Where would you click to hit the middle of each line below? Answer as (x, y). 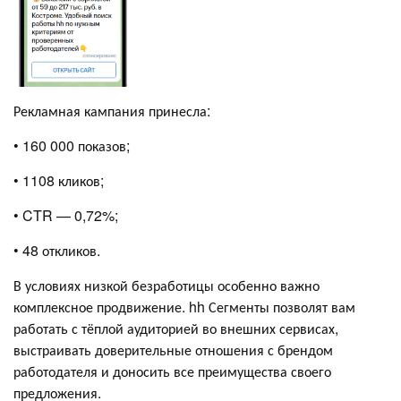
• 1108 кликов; (59, 181)
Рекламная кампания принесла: (112, 111)
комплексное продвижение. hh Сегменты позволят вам (184, 307)
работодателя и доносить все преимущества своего (172, 371)
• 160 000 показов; (72, 146)
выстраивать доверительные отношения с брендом (173, 350)
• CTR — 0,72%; (66, 216)
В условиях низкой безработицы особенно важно (166, 286)
